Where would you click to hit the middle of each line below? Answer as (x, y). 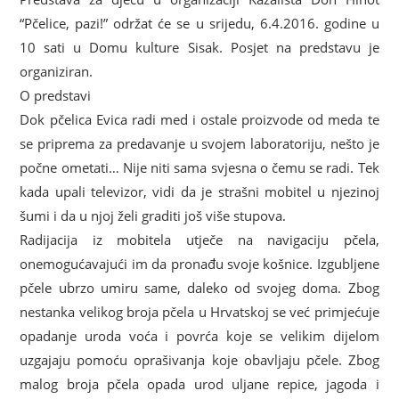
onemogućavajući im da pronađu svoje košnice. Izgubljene (199, 264)
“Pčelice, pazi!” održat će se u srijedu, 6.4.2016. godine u (199, 23)
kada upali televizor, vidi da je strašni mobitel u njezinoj (199, 191)
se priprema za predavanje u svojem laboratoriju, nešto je (199, 143)
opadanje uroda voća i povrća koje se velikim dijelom (199, 336)
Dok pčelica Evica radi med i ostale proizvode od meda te (199, 119)
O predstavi (56, 95)
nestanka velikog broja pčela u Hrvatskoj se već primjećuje (199, 312)
